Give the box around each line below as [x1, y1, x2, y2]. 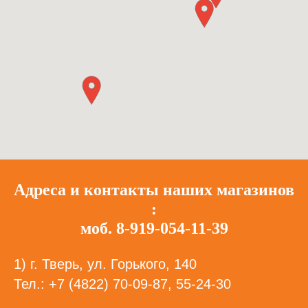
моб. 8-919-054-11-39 [80, 219, 228, 237]
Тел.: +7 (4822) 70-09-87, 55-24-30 [14, 276, 231, 291]
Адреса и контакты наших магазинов [14, 181, 294, 199]
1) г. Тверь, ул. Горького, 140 [14, 256, 197, 272]
